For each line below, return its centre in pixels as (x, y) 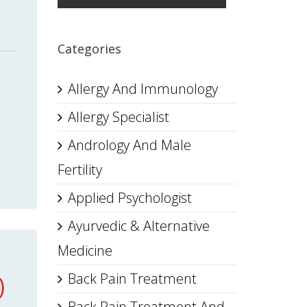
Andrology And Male (129, 145)
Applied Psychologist (130, 198)
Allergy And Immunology (143, 89)
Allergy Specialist (118, 117)
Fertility (79, 170)
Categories (89, 49)
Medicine (85, 250)
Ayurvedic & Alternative (138, 226)
